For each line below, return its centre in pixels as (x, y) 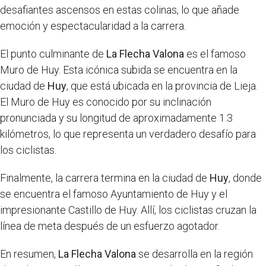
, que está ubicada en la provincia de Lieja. (162, 86)
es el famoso (215, 54)
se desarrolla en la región (194, 254)
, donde (245, 178)
